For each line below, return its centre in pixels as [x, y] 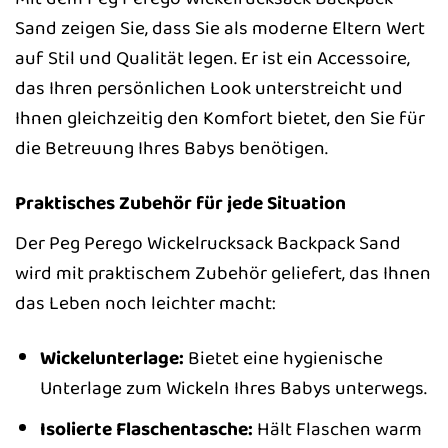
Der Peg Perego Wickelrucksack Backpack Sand [208, 242]
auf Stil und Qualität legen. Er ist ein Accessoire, [212, 58]
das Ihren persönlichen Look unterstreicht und [209, 88]
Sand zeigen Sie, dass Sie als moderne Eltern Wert [220, 28]
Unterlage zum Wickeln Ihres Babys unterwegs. [233, 387]
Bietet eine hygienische [283, 357]
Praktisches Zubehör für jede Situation [180, 203]
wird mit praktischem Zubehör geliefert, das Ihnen [223, 272]
